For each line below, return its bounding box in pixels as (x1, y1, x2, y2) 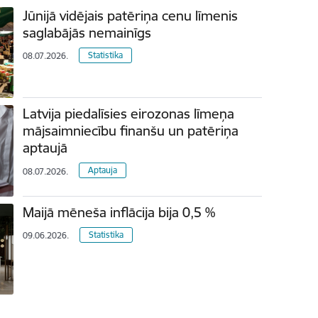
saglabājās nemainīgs (23, 24, 152, 42)
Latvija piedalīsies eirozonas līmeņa (23, 105, 235, 123)
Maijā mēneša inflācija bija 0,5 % (23, 203, 216, 221)
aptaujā (23, 139, 68, 157)
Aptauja (88, 165, 118, 176)
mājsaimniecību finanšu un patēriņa (23, 122, 239, 140)
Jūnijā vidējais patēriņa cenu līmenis (23, 7, 238, 25)
